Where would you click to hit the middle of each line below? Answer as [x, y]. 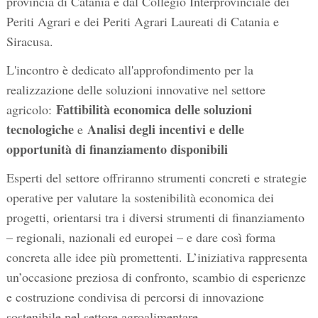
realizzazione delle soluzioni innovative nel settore [136, 90]
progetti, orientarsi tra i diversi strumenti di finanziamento [155, 218]
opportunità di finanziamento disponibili [117, 149]
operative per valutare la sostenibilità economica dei [140, 198]
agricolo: [31, 110]
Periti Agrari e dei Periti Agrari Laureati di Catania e [142, 22]
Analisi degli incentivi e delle [165, 130]
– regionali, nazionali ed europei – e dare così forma [141, 237]
